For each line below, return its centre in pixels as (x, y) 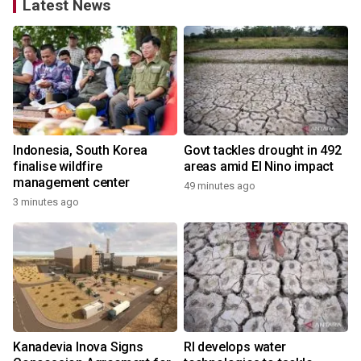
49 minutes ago (220, 186)
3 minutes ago (46, 202)
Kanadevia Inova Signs (78, 347)
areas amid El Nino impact (259, 166)
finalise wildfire (58, 166)
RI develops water (235, 347)
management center (71, 183)
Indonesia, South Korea (80, 150)
